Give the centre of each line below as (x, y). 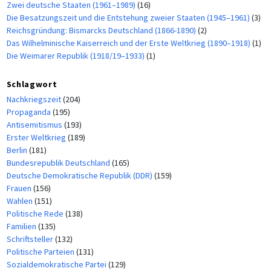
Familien (22, 227)
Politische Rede (36, 214)
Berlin (18, 150)
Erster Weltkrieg (37, 138)
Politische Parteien (41, 252)
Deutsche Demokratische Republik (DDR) (80, 176)
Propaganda (29, 112)
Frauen (20, 188)
